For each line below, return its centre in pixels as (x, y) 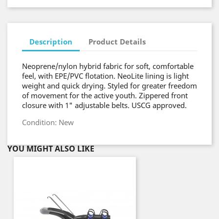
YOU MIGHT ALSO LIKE (51, 149)
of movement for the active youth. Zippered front (105, 95)
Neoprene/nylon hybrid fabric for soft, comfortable (108, 66)
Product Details (117, 41)
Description (51, 41)
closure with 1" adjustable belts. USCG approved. (104, 105)
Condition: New (48, 122)
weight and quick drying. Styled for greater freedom (109, 86)
